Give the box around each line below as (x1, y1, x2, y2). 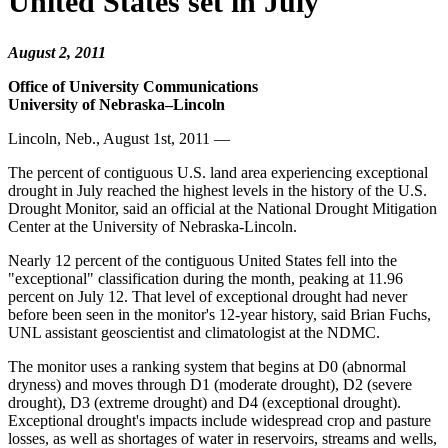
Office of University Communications (8, 78, 258, 96)
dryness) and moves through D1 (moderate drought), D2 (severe (8, 376, 412, 394)
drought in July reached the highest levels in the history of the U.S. (8, 182, 427, 200)
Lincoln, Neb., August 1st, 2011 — (8, 130, 230, 148)
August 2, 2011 (8, 44, 106, 62)
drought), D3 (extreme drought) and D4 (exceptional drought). (8, 394, 401, 412)
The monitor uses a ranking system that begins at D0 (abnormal (8, 358, 406, 376)
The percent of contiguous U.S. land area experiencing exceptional (8, 164, 428, 182)
